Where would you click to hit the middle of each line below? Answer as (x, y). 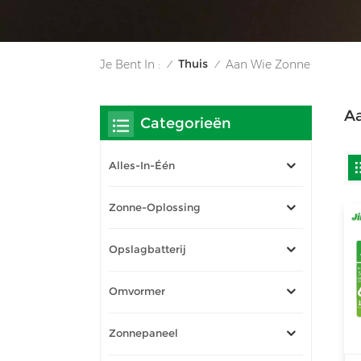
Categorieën (186, 123)
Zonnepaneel (143, 334)
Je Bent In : (130, 64)
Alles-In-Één (142, 165)
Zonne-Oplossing (155, 207)
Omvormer (137, 292)
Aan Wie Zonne (268, 64)
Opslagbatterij (147, 249)
